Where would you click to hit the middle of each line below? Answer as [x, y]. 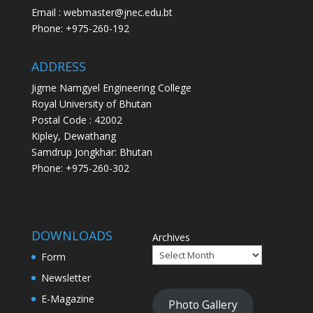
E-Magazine [67, 298]
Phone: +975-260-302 [80, 168]
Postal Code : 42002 [77, 120]
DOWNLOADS [72, 235]
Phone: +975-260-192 [80, 29]
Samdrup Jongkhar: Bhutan [92, 152]
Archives [171, 237]
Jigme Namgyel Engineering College [111, 88]
